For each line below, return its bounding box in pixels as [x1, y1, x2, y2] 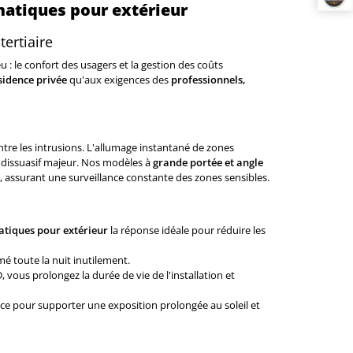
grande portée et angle [152, 154, 263, 169]
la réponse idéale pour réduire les [107, 222, 266, 237]
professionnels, [170, 72, 246, 87]
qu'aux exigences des [66, 72, 171, 87]
